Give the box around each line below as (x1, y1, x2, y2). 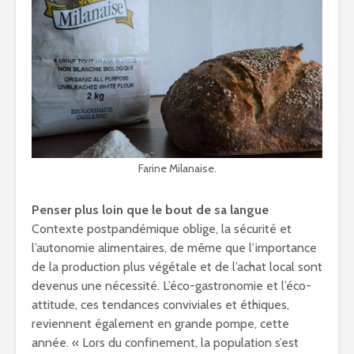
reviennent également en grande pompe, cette (32, 315, 289, 331)
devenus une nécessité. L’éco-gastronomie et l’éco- (32, 277, 311, 293)
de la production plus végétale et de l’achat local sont (32, 258, 322, 274)
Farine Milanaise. (137, 160, 217, 175)
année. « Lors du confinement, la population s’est (32, 334, 299, 350)
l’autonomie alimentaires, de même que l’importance (32, 239, 317, 255)
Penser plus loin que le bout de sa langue (32, 201, 269, 217)
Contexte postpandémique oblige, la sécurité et (32, 220, 292, 236)
